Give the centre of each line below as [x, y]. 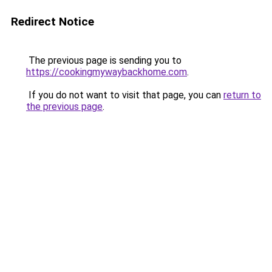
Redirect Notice [53, 22]
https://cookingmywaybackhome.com [107, 72]
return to [242, 95]
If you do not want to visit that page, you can [125, 95]
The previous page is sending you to [104, 60]
